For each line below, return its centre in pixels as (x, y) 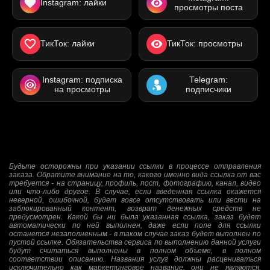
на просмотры (82, 89)
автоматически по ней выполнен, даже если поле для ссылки (135, 225)
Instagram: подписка (82, 80)
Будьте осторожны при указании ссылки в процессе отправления (135, 166)
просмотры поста (209, 8)
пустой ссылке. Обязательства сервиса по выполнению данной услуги (135, 242)
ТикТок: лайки (67, 44)
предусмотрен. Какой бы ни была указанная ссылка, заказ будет (135, 217)
